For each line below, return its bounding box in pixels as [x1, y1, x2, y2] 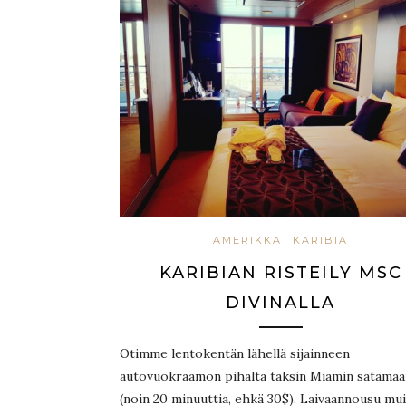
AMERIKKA [213, 234, 282, 247]
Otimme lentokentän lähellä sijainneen [120, 345, 350, 362]
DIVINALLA [226, 293, 335, 314]
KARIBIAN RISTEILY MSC [159, 263, 402, 284]
